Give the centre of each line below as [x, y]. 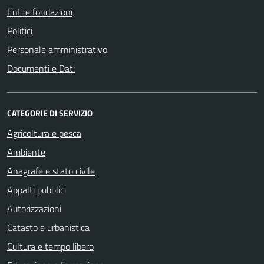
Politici [20, 31]
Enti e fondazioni [40, 12]
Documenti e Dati [41, 68]
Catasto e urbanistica [48, 227]
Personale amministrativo [57, 49]
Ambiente [26, 152]
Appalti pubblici [37, 190]
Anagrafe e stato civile [51, 171]
